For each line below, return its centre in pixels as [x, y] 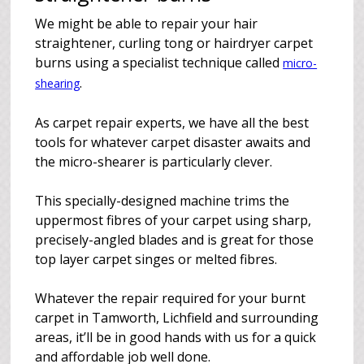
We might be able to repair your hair [147, 24]
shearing [58, 83]
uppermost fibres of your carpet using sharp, [173, 220]
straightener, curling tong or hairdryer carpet [174, 43]
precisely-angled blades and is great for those [175, 240]
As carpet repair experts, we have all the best [172, 123]
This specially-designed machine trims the [162, 201]
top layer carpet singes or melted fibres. [156, 259]
